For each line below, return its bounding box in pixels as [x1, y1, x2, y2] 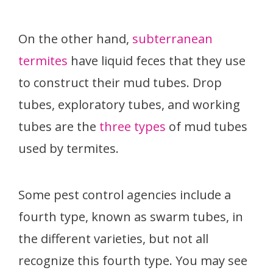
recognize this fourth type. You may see [18, 252, 247, 269]
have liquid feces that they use [71, 52, 246, 69]
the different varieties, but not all [18, 230, 208, 247]
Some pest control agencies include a [18, 186, 231, 203]
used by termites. [18, 140, 119, 157]
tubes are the [18, 118, 99, 135]
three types [99, 118, 166, 135]
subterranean [132, 30, 213, 47]
